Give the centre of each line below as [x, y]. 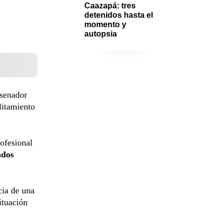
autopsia [101, 34]
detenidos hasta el [119, 15]
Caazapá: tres [110, 5]
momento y [105, 24]
